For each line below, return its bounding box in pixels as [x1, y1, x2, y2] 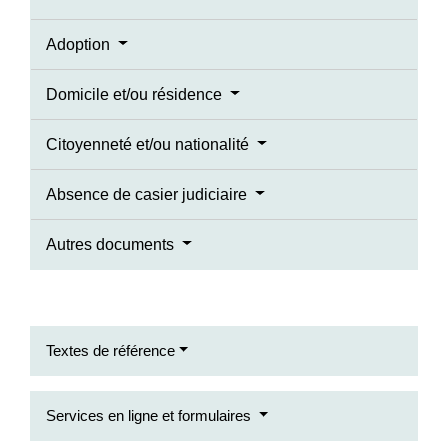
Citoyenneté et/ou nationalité [46, 135, 253, 153]
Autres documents [46, 235, 178, 253]
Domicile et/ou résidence [46, 85, 226, 103]
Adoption [46, 35, 114, 53]
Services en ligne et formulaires [46, 406, 255, 424]
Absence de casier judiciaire [46, 185, 251, 203]
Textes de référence [46, 341, 175, 359]
